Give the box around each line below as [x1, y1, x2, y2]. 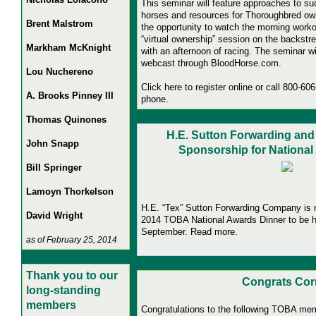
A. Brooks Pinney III [26, 90, 114, 102]
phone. [141, 94, 169, 105]
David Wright [26, 210, 83, 221]
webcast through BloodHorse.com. [141, 58, 281, 69]
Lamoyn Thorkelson [26, 186, 114, 197]
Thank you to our [26, 269, 118, 282]
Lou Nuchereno [26, 66, 93, 78]
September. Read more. [141, 226, 238, 238]
